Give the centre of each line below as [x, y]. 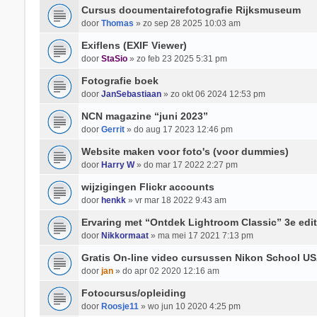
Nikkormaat [125, 236]
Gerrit [113, 129]
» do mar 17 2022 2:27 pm [186, 165]
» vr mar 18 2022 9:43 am [176, 200]
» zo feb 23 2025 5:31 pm [177, 59]
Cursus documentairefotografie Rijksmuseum [191, 10]
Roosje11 [120, 306]
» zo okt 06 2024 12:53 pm [213, 94]
